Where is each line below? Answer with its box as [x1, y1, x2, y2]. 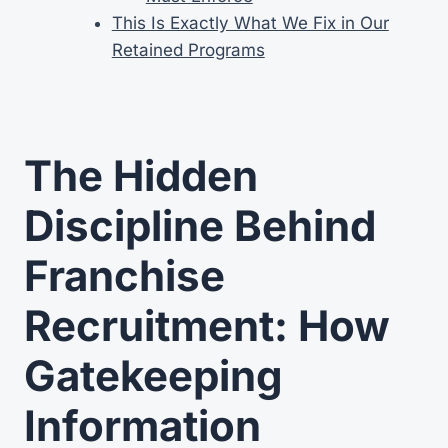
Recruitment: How [24, 299, 390, 351]
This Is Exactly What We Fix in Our [111, 12, 389, 33]
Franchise [24, 249, 225, 301]
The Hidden [24, 149, 258, 201]
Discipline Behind [24, 199, 376, 251]
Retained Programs [111, 39, 265, 60]
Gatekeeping [24, 349, 283, 401]
